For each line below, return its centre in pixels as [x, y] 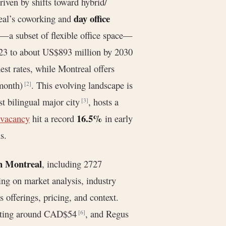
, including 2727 [72, 163]
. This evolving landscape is [82, 85]
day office [92, 19]
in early [118, 119]
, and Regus [107, 213]
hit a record [53, 119]
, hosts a [103, 102]
